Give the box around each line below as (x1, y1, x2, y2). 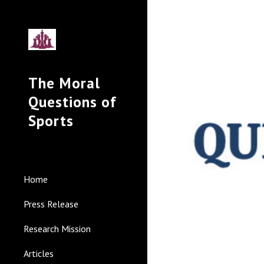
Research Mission (24, 223, 91, 235)
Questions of (28, 92, 117, 111)
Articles (24, 247, 54, 259)
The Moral (28, 73, 100, 93)
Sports (28, 111, 74, 130)
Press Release (24, 198, 78, 210)
